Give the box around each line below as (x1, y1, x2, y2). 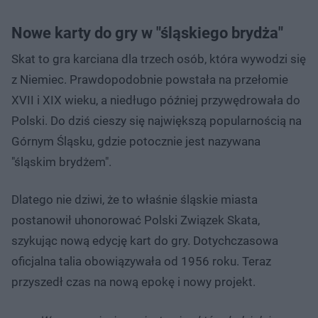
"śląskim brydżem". (11, 154, 111, 169)
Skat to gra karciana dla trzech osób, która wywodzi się (11, 51, 306, 66)
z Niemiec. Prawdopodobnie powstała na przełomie (11, 72, 288, 87)
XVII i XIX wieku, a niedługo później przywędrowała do (11, 92, 300, 107)
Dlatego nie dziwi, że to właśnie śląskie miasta (11, 192, 258, 207)
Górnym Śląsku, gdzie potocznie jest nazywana (11, 133, 261, 148)
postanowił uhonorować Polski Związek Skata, (11, 212, 260, 227)
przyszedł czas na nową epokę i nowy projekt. (11, 274, 256, 289)
